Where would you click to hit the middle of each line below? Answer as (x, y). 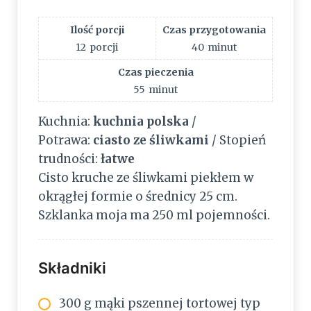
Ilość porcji (97, 30)
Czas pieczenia (155, 73)
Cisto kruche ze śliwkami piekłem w (146, 178)
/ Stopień (237, 141)
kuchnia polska (142, 122)
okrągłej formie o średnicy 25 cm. (138, 197)
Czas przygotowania (214, 30)
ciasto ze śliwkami (151, 141)
